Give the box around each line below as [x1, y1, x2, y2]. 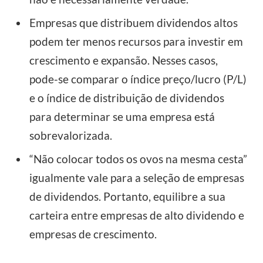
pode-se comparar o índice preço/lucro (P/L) [29, 72, 247, 86]
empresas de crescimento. [29, 227, 157, 241]
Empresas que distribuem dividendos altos [29, 15, 238, 29]
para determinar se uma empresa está [29, 109, 215, 123]
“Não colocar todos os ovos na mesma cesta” [29, 152, 247, 166]
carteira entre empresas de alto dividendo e [29, 208, 244, 222]
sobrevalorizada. [29, 128, 112, 142]
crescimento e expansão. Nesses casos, [29, 53, 218, 67]
